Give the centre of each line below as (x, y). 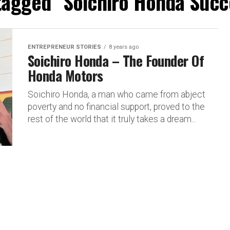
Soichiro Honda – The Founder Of (116, 61)
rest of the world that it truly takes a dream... (112, 119)
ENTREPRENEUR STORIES (64, 47)
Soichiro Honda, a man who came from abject (117, 94)
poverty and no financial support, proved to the (116, 107)
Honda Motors (65, 75)
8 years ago (124, 47)
